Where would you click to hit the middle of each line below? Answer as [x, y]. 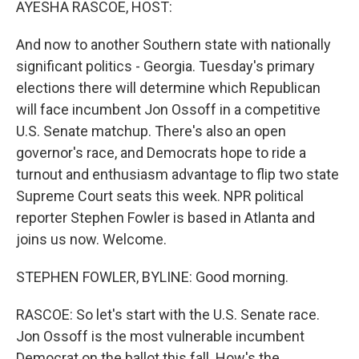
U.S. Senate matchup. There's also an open [151, 131]
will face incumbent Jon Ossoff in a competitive [168, 109]
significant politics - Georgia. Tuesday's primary [165, 66]
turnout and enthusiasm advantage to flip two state [177, 174]
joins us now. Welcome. [91, 239]
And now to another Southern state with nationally [173, 44]
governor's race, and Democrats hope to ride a [161, 153]
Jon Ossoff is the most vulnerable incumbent [160, 336]
